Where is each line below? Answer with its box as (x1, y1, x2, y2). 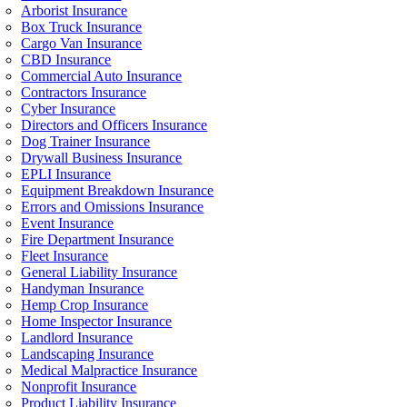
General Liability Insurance (21, 264, 178, 280)
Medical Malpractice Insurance (21, 362, 198, 378)
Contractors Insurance (21, 84, 147, 100)
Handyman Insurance (21, 281, 144, 296)
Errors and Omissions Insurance (21, 199, 204, 214)
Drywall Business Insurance (21, 150, 183, 165)
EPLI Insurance (21, 166, 112, 182)
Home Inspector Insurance (21, 313, 173, 329)
